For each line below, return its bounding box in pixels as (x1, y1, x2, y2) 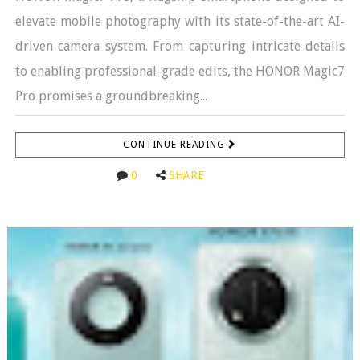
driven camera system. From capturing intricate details (14, 38, 346, 54)
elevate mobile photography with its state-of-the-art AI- (14, 13, 346, 29)
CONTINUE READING (123, 138, 229, 150)
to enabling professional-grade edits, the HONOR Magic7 (14, 63, 346, 79)
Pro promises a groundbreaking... (14, 88, 207, 104)
